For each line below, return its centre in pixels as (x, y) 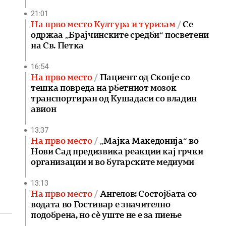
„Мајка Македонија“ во (149, 141)
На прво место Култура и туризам (104, 24)
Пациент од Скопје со (145, 77)
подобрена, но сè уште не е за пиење (106, 215)
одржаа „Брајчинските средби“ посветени (120, 35)
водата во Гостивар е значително (101, 204)
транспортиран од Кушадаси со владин (114, 98)
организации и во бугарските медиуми (113, 162)
